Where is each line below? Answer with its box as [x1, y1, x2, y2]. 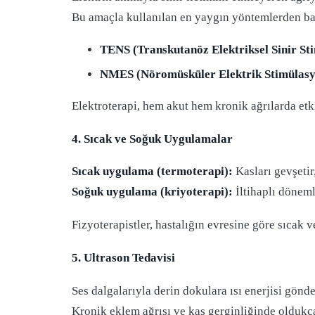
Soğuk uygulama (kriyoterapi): [72, 185, 233, 199]
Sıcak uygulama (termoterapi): [72, 165, 233, 179]
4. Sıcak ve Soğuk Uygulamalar [72, 131, 233, 146]
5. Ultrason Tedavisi [72, 251, 175, 265]
